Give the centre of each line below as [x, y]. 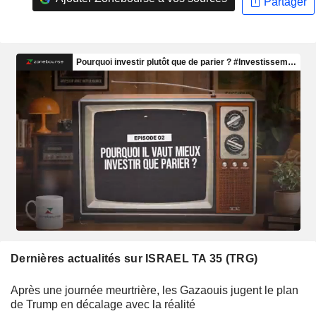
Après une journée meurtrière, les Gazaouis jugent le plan [154, 290]
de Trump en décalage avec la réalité [103, 304]
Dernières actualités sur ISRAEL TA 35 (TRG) [134, 258]
